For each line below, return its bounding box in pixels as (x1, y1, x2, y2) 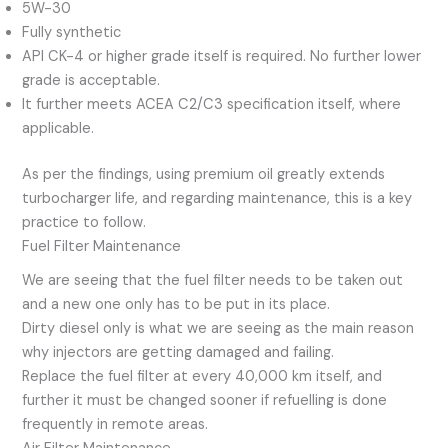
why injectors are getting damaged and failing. (22, 343, 335, 363)
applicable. (22, 119, 95, 139)
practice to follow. (22, 213, 147, 233)
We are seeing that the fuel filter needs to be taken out (22, 271, 404, 291)
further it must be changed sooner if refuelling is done (22, 391, 388, 411)
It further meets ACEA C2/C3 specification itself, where (22, 95, 402, 115)
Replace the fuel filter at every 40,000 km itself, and (22, 367, 383, 387)
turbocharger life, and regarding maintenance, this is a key (22, 189, 413, 209)
